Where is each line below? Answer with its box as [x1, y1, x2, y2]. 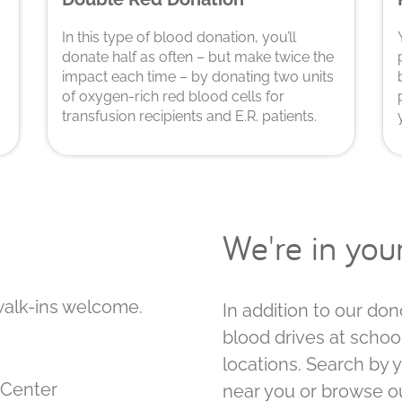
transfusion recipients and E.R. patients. [62, 107, 318, 125]
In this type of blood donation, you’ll [62, 28, 297, 46]
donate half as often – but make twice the [62, 48, 335, 66]
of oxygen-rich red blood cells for [62, 87, 285, 105]
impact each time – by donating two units [62, 67, 335, 85]
